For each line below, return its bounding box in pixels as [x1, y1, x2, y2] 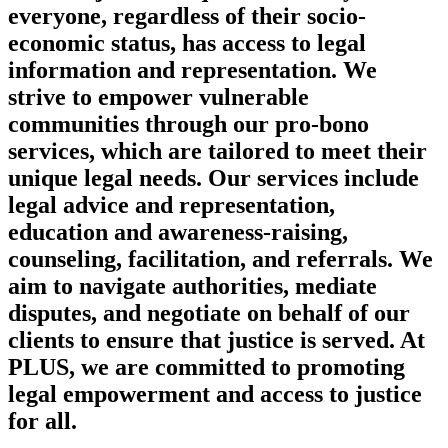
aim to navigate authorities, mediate [8, 273, 377, 300]
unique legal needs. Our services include [8, 165, 419, 192]
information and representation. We [8, 57, 377, 84]
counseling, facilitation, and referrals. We [8, 246, 433, 273]
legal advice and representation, [8, 192, 335, 219]
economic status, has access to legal [8, 30, 366, 57]
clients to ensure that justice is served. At [8, 327, 425, 354]
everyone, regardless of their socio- [8, 3, 366, 30]
